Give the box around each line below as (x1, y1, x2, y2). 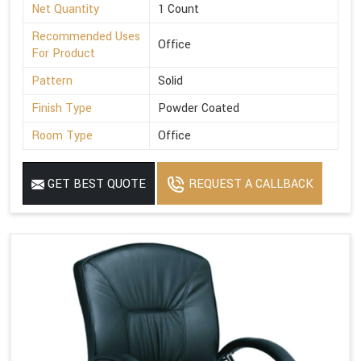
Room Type (31, 127, 93, 145)
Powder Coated (158, 100, 239, 118)
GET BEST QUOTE (44, 176, 146, 193)
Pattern (31, 73, 73, 90)
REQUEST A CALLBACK (185, 176, 313, 193)
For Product (31, 45, 95, 63)
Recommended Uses (31, 28, 140, 46)
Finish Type (31, 100, 92, 118)
